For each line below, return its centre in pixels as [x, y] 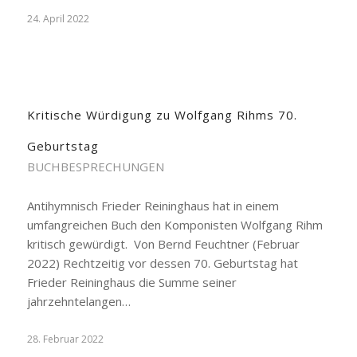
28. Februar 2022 [65, 339]
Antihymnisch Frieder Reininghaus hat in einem [153, 206]
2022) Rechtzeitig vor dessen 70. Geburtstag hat [162, 263]
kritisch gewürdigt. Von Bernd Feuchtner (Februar [163, 244]
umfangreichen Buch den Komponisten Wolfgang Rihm [175, 225]
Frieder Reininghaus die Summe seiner [131, 282]
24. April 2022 [58, 19]
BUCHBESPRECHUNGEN [95, 167]
